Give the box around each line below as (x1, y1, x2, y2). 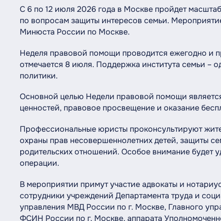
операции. (19, 158, 59, 169)
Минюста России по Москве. (19, 27, 130, 37)
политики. (19, 71, 58, 81)
